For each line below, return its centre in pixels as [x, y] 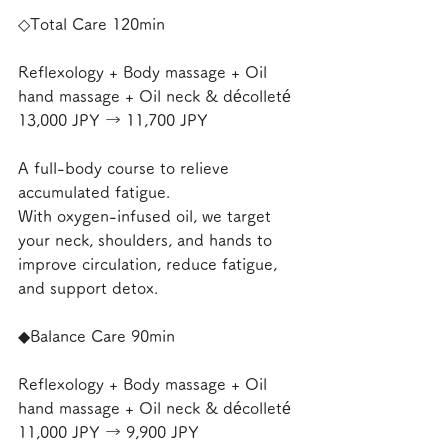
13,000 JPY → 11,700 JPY [113, 120]
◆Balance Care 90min [96, 336]
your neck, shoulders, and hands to [147, 240]
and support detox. [88, 288]
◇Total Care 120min [91, 24]
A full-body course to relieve [126, 168]
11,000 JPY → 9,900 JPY [108, 432]
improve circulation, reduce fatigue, [150, 264]
